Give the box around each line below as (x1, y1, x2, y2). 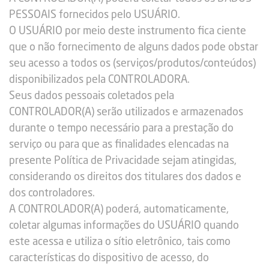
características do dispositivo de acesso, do (9, 253, 209, 264)
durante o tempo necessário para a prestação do (9, 123, 234, 134)
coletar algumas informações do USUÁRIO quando (9, 220, 239, 231)
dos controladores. (9, 188, 95, 199)
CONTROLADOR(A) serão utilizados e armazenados (9, 107, 243, 118)
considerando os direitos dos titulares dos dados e (9, 172, 241, 183)
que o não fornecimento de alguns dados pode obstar (9, 42, 258, 53)
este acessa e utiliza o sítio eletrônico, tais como (9, 237, 231, 247)
